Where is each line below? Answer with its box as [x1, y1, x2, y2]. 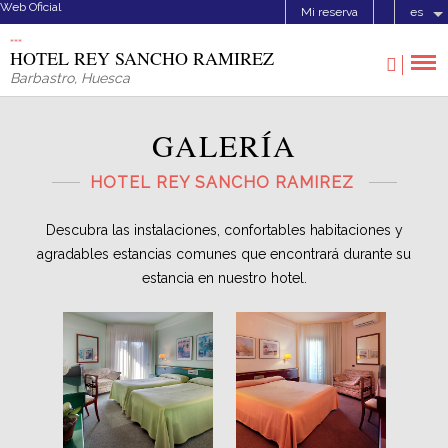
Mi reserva [301, 5, 358, 19]
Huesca [81, 70, 130, 86]
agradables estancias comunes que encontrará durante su [37, 246, 411, 262]
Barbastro [10, 70, 74, 86]
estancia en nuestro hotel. [141, 270, 307, 286]
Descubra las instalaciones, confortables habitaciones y [45, 222, 403, 238]
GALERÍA [151, 125, 297, 165]
